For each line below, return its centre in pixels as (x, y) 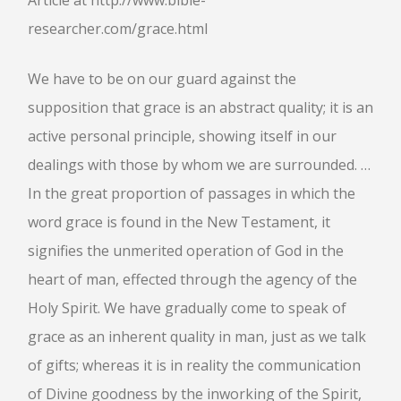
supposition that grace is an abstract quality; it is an (200, 107)
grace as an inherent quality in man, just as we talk (197, 337)
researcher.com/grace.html (118, 29)
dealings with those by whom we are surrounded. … (199, 165)
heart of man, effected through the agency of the (192, 279)
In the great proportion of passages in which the (192, 193)
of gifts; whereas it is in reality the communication (194, 365)
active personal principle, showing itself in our (182, 136)
